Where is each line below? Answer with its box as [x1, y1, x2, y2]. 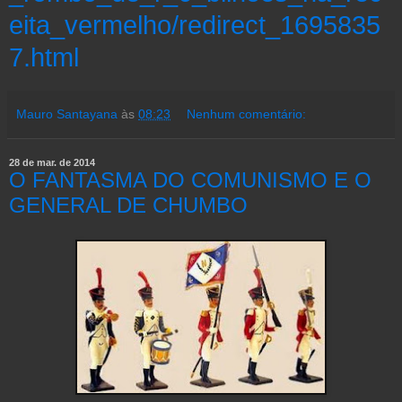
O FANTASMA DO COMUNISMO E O [9, 168, 371, 193]
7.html [9, 42, 79, 73]
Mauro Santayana [16, 107, 118, 122]
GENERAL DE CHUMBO [9, 193, 248, 218]
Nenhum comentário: [187, 107, 307, 122]
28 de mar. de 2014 [9, 157, 95, 169]
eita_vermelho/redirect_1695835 [9, 10, 380, 40]
